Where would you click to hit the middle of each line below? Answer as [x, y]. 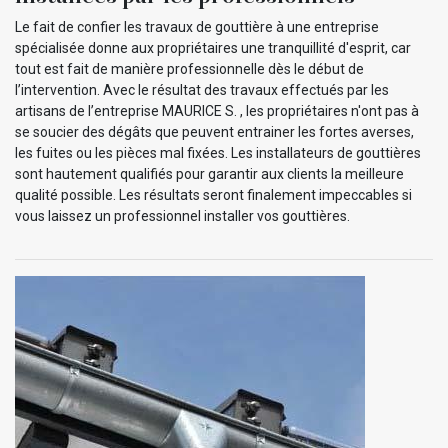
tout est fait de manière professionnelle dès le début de [189, 69]
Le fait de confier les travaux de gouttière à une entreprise [197, 27]
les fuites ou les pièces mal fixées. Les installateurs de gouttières [218, 153]
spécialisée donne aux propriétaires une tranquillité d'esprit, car [213, 48]
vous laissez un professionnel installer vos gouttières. [182, 216]
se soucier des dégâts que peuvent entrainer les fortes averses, [214, 132]
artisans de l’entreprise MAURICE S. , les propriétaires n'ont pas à [217, 111]
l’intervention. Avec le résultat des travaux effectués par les [202, 90]
